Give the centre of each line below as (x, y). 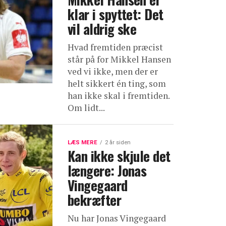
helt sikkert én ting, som (117, 83)
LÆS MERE (82, 142)
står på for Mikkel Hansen (119, 59)
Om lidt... (86, 107)
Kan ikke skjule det (119, 156)
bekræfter (95, 200)
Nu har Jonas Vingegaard (117, 218)
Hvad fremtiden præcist (115, 47)
